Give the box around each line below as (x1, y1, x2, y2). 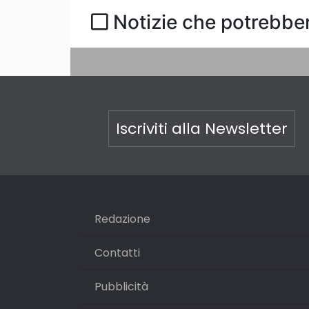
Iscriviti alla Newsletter (115, 118, 288, 139)
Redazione (94, 211, 150, 227)
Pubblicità (94, 279, 148, 295)
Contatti (94, 245, 140, 261)
